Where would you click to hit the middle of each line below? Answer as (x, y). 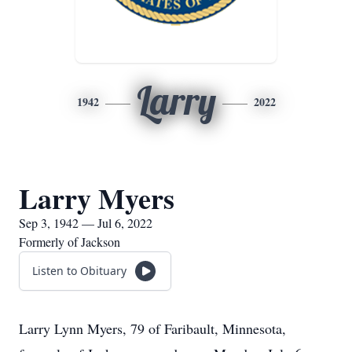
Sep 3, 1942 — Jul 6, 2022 (86, 223)
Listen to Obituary (79, 271)
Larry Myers (97, 198)
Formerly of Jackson (70, 242)
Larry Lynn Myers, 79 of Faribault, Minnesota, (152, 328)
